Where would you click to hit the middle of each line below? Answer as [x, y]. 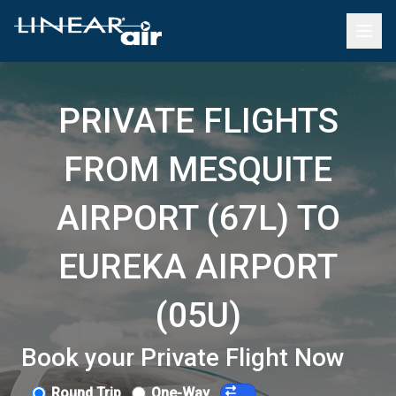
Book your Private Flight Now [183, 358]
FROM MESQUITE [198, 170]
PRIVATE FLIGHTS [198, 121]
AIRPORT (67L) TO [198, 218]
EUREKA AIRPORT [198, 267]
